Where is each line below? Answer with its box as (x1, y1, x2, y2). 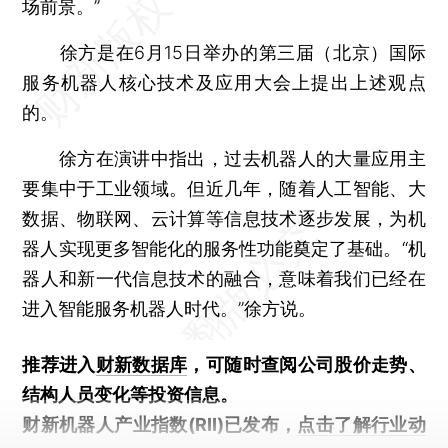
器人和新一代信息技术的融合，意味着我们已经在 (22, 267, 426, 289)
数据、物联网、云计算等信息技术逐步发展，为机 (22, 207, 426, 229)
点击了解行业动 (297, 413, 426, 435)
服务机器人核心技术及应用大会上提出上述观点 (22, 71, 426, 93)
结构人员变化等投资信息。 (22, 383, 239, 405)
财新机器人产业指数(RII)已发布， (22, 413, 298, 435)
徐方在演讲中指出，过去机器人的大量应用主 (22, 147, 426, 169)
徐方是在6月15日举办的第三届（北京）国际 (22, 41, 426, 63)
